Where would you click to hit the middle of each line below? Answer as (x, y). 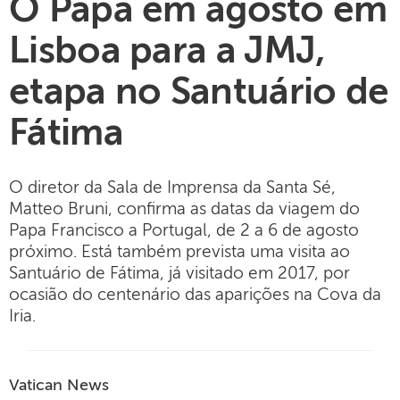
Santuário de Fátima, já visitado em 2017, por (179, 274)
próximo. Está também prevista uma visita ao (179, 252)
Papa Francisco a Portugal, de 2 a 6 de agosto (184, 231)
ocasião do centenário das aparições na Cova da (195, 295)
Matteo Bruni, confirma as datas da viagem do (184, 209)
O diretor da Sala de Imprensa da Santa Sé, (172, 188)
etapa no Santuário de (199, 94)
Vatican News (59, 386)
